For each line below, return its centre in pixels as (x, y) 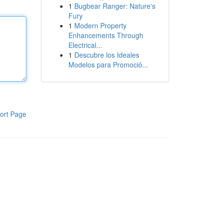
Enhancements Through (106, 35)
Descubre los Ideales (107, 55)
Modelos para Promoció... (108, 65)
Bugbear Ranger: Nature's (115, 6)
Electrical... (85, 45)
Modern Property (100, 25)
